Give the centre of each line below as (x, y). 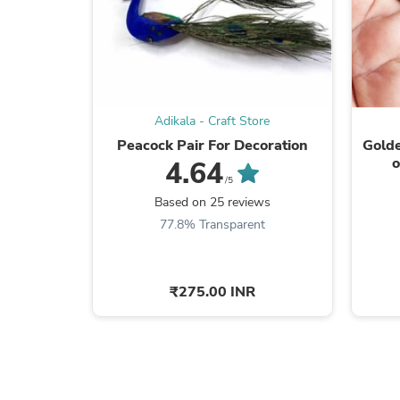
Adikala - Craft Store (212, 121)
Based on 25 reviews (212, 202)
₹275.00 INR (212, 292)
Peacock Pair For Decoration (212, 145)
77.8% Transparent (212, 224)
